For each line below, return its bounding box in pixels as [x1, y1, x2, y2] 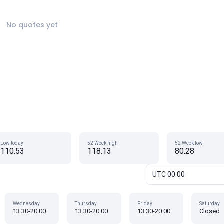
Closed [199, 207, 220, 215]
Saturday [199, 201, 220, 206]
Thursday [75, 201, 97, 206]
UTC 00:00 [152, 170, 185, 178]
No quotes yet [6, 20, 58, 30]
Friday [137, 201, 152, 206]
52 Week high [87, 140, 118, 146]
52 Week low [174, 140, 203, 146]
